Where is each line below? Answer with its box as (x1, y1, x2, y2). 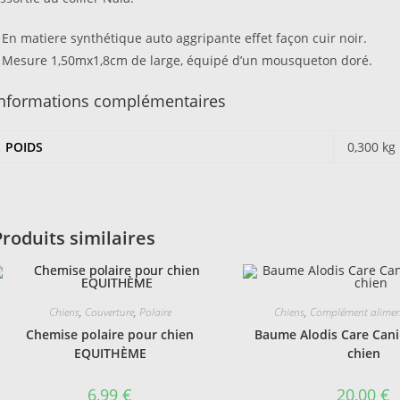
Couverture (84, 304, 134, 320)
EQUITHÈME (73, 344, 146, 362)
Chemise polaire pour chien (26, 325, 195, 343)
